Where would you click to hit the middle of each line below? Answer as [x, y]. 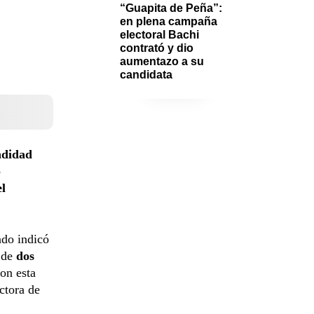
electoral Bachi [159, 34]
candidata [148, 74]
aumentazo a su [162, 61]
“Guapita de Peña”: [171, 8]
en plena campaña [169, 21]
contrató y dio [157, 48]
